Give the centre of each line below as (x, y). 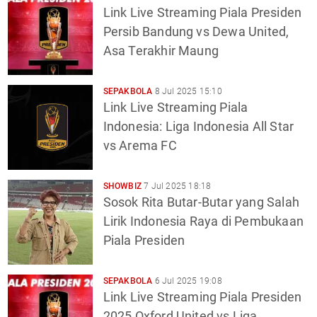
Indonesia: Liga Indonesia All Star (198, 126)
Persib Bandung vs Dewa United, (196, 31)
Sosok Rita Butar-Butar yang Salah (201, 202)
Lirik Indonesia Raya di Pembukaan (203, 221)
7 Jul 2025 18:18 (176, 186)
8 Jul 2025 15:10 (187, 91)
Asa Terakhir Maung (161, 50)
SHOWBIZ (122, 186)
